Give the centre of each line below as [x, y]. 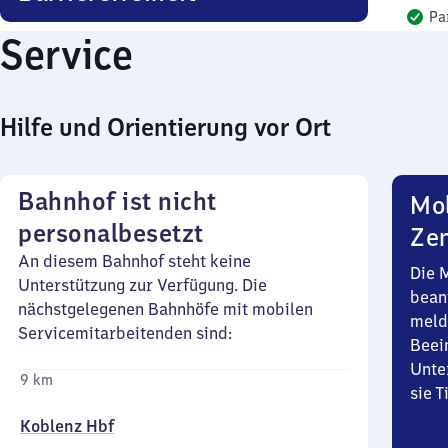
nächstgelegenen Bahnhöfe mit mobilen [165, 309]
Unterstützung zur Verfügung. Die [142, 285]
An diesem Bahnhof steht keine [134, 261]
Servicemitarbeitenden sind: [125, 333]
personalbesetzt [111, 233]
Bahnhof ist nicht [117, 201]
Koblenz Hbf [67, 426]
